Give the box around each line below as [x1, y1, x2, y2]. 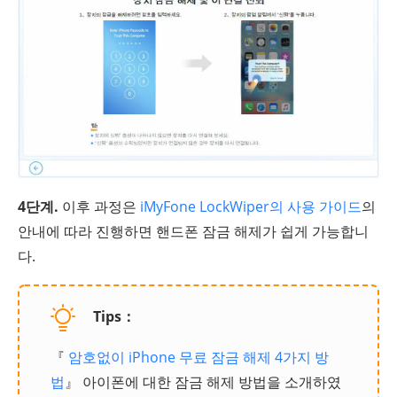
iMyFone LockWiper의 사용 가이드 [140, 196, 362, 216]
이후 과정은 [58, 196, 140, 216]
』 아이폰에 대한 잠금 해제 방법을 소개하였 [65, 371, 341, 392]
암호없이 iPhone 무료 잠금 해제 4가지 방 [68, 346, 329, 367]
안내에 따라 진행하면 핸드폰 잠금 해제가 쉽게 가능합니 [18, 221, 369, 241]
